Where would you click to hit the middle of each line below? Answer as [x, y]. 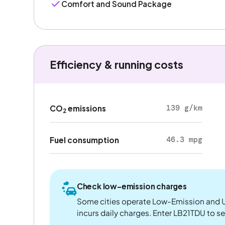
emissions [86, 108]
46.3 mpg [184, 139]
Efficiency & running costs [116, 64]
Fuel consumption [84, 140]
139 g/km [184, 108]
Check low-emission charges [132, 186]
